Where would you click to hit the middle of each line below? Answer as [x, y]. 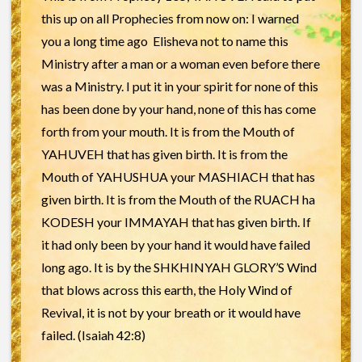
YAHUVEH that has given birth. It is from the [164, 154]
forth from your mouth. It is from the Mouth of [168, 132]
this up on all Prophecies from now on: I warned [170, 19]
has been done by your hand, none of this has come [178, 109]
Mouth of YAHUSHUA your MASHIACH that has [178, 177]
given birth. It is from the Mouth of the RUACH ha [178, 200]
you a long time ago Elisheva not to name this [164, 41]
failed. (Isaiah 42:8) [93, 335]
